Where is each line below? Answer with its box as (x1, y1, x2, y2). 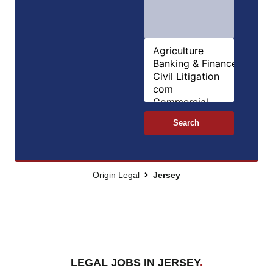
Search (172, 118, 199, 127)
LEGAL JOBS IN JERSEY (70, 257, 200, 269)
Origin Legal (93, 170, 140, 180)
